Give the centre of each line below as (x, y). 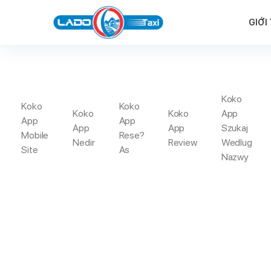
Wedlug (237, 143)
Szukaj (234, 128)
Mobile (35, 135)
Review (182, 143)
